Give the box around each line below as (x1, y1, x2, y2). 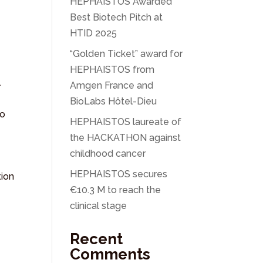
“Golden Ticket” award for (70, 48, 183, 59)
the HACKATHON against (70, 131, 181, 143)
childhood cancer (70, 147, 146, 159)
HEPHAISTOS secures (70, 168, 168, 180)
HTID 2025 (70, 27, 117, 39)
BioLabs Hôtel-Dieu (70, 95, 157, 107)
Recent (70, 230, 123, 248)
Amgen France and (70, 79, 154, 91)
